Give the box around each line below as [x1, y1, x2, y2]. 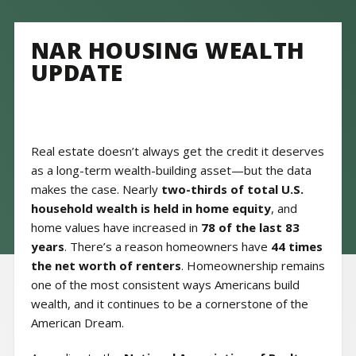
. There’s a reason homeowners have [64, 238, 271, 255]
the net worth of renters [30, 257, 181, 274]
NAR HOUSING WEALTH [30, 34, 305, 65]
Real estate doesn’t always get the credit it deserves [30, 143, 324, 160]
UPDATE [30, 56, 123, 87]
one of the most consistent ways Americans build [30, 277, 300, 293]
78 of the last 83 [200, 219, 300, 236]
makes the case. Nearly [30, 181, 161, 198]
